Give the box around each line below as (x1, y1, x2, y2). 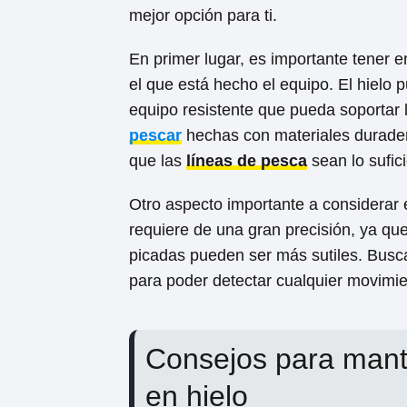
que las (129, 152, 186, 170)
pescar (129, 126, 182, 144)
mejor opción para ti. (129, 6, 277, 25)
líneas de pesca (186, 152, 307, 170)
